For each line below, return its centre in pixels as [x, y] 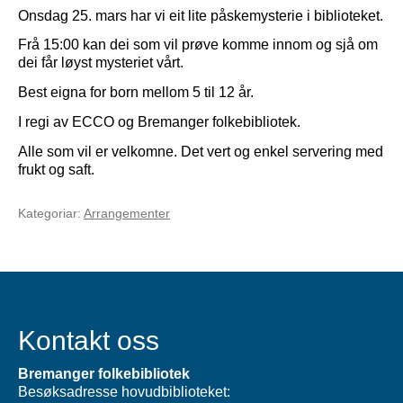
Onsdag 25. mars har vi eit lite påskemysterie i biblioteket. [201, 15]
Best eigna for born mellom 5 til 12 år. [136, 93]
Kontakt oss [89, 341]
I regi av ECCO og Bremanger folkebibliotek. [159, 121]
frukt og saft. [56, 169]
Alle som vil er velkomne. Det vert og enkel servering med [201, 151]
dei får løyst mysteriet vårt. [101, 63]
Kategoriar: [51, 213]
